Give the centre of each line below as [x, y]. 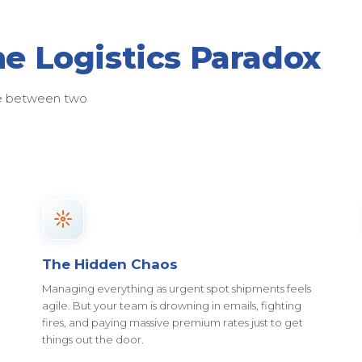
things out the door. [93, 339]
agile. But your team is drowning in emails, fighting [172, 305]
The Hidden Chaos [110, 264]
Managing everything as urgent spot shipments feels [177, 288]
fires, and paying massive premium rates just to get [173, 322]
